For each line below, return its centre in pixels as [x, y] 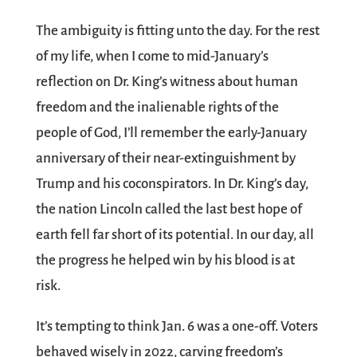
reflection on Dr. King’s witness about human [167, 81]
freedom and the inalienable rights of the [157, 107]
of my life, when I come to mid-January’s [152, 56]
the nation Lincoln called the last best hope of [169, 209]
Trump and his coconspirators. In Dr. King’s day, [172, 183]
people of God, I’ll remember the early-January [171, 132]
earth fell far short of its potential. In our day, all [175, 234]
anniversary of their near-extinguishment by [165, 158]
